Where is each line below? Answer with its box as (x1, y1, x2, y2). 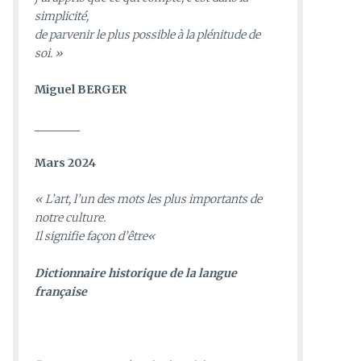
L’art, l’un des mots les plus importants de (45, 192, 262, 207)
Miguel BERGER (35, 82, 127, 98)
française (35, 284, 87, 299)
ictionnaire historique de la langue (44, 265, 237, 280)
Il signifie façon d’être (35, 229, 147, 244)
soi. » (35, 45, 63, 60)
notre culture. (35, 210, 106, 226)
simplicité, (35, 8, 89, 23)
